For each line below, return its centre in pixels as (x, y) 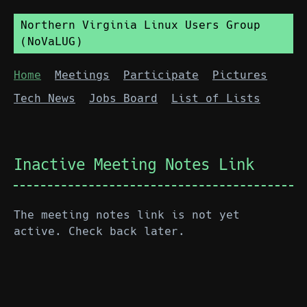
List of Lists (216, 98)
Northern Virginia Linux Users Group (140, 25)
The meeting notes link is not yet (127, 215)
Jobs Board (123, 98)
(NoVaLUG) (51, 41)
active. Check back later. (99, 231)
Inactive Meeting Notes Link (134, 164)
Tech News (45, 98)
